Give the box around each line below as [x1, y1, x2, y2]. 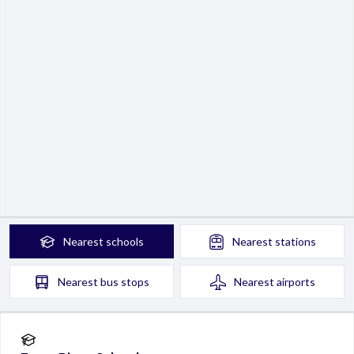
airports [276, 275, 315, 288]
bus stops [100, 275, 149, 288]
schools [106, 235, 144, 248]
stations [275, 235, 316, 248]
